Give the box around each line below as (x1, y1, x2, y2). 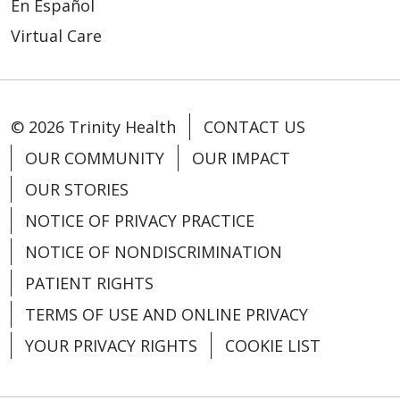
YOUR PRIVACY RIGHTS (25, 335, 197, 357)
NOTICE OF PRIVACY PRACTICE (25, 210, 254, 232)
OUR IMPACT (192, 147, 290, 170)
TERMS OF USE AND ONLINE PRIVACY (25, 304, 308, 326)
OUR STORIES (25, 179, 129, 201)
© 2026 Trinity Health (11, 116, 176, 138)
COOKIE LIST (225, 335, 321, 357)
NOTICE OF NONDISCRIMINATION (25, 241, 282, 263)
